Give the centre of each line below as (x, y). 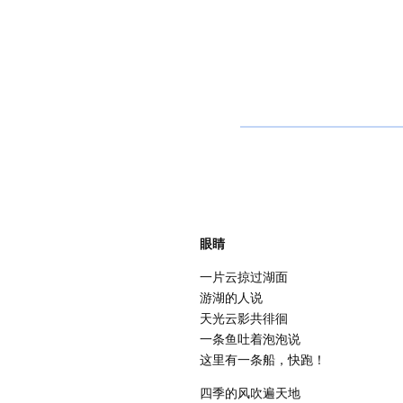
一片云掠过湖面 (244, 276)
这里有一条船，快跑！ (263, 359)
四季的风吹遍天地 (250, 392)
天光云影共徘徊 (244, 318)
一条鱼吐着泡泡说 (250, 338)
